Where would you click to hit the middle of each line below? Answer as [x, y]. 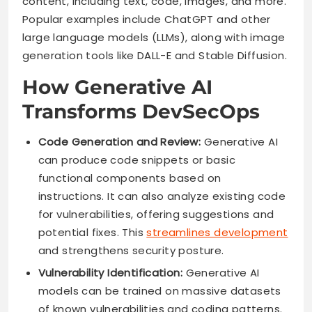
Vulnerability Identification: [110, 273]
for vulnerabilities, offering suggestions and [156, 214]
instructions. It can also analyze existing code [162, 196]
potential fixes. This [92, 233]
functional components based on [130, 178]
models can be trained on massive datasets [159, 291]
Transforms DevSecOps [141, 112]
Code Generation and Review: [119, 142]
